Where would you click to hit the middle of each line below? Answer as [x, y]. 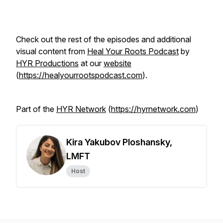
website [117, 63]
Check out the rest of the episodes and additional [104, 39]
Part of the [36, 109]
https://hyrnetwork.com [153, 109]
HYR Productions [47, 63]
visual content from [52, 51]
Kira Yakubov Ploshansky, [119, 142]
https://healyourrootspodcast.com [81, 75]
